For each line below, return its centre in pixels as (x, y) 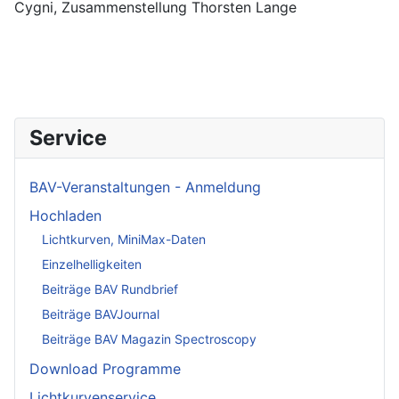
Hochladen (65, 216)
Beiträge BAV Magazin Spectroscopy (149, 338)
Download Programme (105, 369)
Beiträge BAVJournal (101, 313)
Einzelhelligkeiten (92, 264)
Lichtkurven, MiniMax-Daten (124, 239)
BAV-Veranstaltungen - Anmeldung (145, 187)
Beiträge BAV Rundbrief (110, 289)
